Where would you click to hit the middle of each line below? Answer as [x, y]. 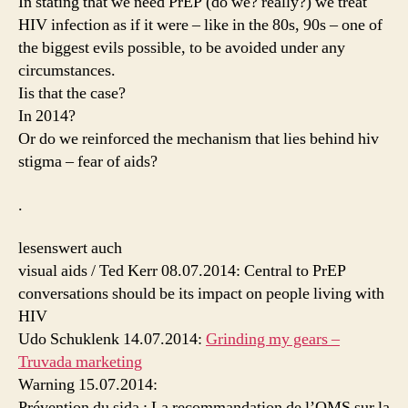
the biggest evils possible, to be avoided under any [182, 48]
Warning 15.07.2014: [88, 385]
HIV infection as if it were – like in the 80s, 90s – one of [200, 25]
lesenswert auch [70, 248]
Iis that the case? [72, 93]
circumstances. [67, 71]
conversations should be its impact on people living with [201, 294]
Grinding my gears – [273, 339]
